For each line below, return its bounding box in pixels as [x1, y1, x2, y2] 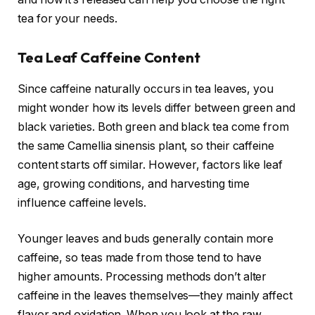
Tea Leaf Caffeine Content [18, 49, 201, 67]
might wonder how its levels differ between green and [18, 101, 295, 115]
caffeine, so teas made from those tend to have [18, 251, 262, 265]
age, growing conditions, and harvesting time [18, 176, 250, 191]
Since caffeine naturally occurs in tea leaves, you [18, 82, 274, 96]
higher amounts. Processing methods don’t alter [18, 270, 267, 284]
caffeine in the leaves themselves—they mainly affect [18, 289, 292, 303]
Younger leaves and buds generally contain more [18, 232, 274, 246]
